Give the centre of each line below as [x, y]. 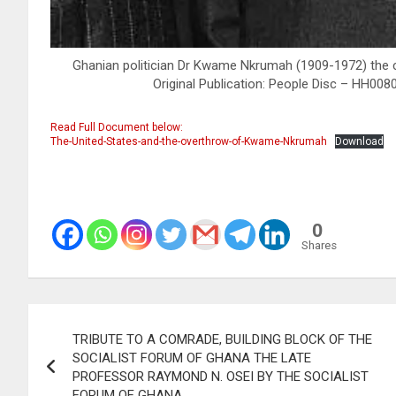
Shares [319, 245]
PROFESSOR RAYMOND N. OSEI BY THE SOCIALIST [221, 377]
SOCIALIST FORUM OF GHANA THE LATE [192, 358]
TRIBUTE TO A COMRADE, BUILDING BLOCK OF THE [222, 339]
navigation [93, 357]
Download [359, 141]
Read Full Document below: [117, 127]
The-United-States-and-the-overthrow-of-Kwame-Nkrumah [189, 141]
